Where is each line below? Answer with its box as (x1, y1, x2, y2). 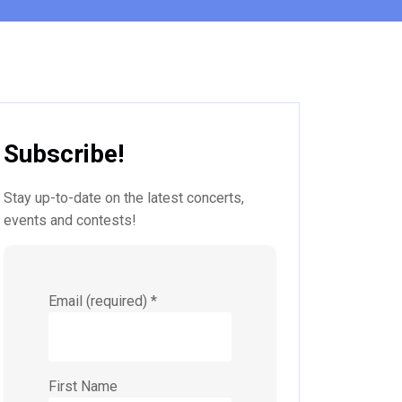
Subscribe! (4, 138, 124, 169)
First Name (48, 377, 118, 395)
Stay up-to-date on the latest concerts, (4, 188, 244, 206)
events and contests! (4, 211, 136, 229)
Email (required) (48, 292, 151, 310)
